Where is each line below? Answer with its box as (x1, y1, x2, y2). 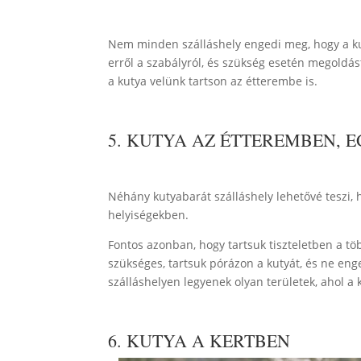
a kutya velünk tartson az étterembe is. (108, 73, 318, 89)
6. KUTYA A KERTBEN (108, 328, 291, 352)
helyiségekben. (108, 206, 189, 222)
